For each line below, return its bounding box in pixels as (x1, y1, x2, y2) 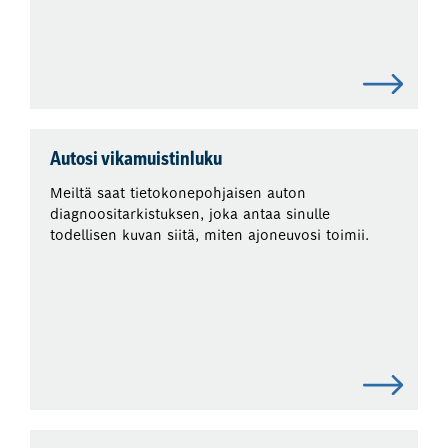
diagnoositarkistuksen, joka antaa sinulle (50, 205, 331, 224)
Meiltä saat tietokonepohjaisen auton (50, 184, 307, 203)
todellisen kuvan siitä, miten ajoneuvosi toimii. (50, 226, 370, 245)
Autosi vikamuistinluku (50, 151, 223, 171)
